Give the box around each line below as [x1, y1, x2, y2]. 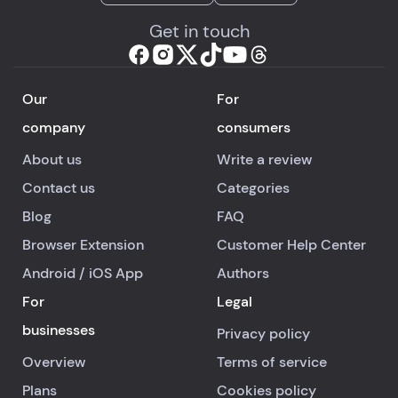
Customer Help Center [217, 235, 366, 254]
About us [22, 150, 82, 169]
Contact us [22, 179, 95, 197]
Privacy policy [217, 324, 310, 343]
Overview [22, 353, 85, 371]
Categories [217, 179, 290, 197]
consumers [217, 118, 291, 137]
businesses [22, 321, 95, 339]
